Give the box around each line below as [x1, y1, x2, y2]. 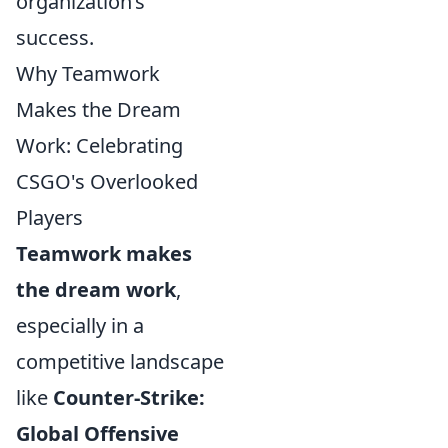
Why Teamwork [16, 60, 160, 87]
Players [16, 204, 83, 231]
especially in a [16, 312, 144, 339]
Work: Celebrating [16, 132, 183, 159]
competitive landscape [16, 348, 224, 375]
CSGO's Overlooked [16, 168, 198, 195]
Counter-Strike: [53, 384, 205, 411]
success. [16, 24, 94, 51]
